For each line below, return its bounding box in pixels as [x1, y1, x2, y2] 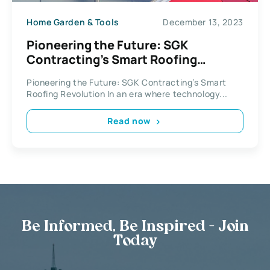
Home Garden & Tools [27, 16, 119, 28]
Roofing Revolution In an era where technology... [27, 87, 228, 99]
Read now [107, 115, 151, 127]
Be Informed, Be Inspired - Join [21, 219, 249, 234]
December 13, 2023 [163, 16, 243, 28]
